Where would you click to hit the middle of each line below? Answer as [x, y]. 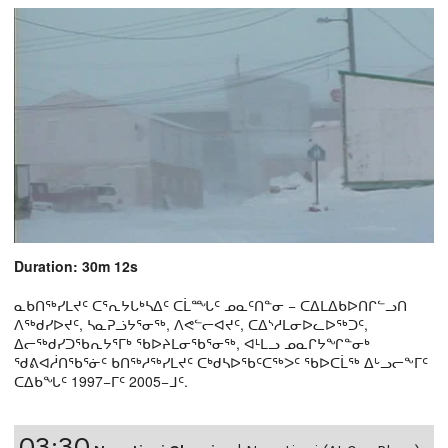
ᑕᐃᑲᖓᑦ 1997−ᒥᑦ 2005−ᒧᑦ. [101, 380]
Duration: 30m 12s [76, 265]
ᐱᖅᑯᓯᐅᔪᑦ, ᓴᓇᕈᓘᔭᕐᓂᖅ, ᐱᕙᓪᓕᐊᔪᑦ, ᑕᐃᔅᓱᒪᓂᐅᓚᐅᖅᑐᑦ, [191, 323]
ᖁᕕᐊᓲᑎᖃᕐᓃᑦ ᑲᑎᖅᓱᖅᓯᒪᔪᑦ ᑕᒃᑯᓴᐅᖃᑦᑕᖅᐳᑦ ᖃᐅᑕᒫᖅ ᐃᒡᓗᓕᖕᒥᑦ [221, 361]
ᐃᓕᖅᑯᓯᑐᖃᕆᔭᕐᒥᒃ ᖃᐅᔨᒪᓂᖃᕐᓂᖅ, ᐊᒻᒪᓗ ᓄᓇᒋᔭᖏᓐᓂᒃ [192, 342]
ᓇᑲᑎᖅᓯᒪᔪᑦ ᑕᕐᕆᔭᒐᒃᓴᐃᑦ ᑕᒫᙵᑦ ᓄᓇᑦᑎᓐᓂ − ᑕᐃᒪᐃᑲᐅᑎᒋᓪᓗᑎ [210, 304]
